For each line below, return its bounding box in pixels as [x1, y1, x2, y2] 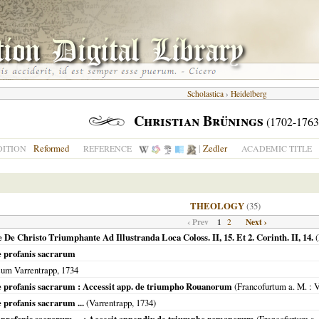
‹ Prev [187, 216, 209, 228]
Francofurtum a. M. [237, 280, 307, 293]
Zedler [203, 142, 227, 155]
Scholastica [187, 88, 224, 99]
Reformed [33, 142, 69, 155]
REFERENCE [83, 142, 132, 154]
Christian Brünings [134, 110, 263, 131]
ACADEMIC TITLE [241, 142, 312, 154]
